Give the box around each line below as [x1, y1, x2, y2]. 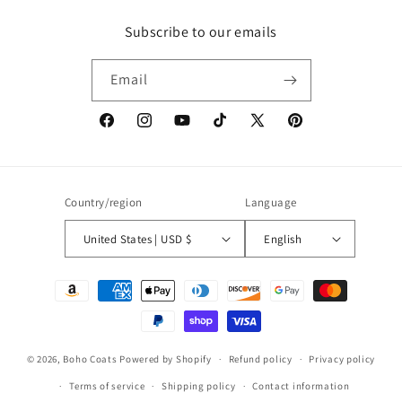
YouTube [172, 121, 223, 138]
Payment [31, 274, 83, 291]
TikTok [210, 121, 248, 138]
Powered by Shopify [119, 352, 212, 365]
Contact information [252, 380, 350, 392]
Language [245, 195, 297, 210]
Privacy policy [309, 353, 376, 365]
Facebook [97, 121, 153, 138]
